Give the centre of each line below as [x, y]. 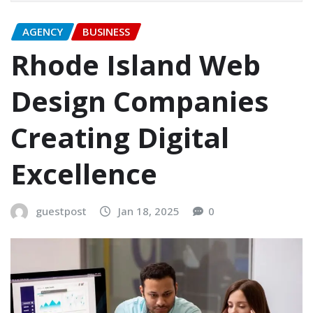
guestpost [61, 211]
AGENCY [43, 31]
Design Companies [140, 101]
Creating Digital [120, 138]
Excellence [84, 174]
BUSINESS [106, 31]
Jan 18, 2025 [149, 211]
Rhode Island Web [136, 65]
